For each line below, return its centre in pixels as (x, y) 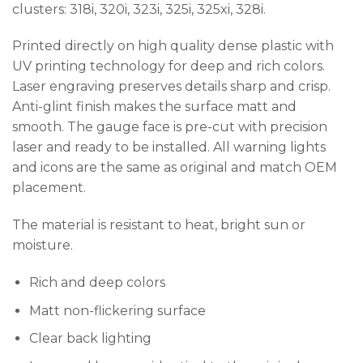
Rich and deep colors (97, 282)
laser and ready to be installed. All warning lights (169, 147)
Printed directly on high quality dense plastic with (173, 46)
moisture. (43, 246)
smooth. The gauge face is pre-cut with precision (170, 127)
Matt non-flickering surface (117, 310)
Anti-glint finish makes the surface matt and (154, 107)
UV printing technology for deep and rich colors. (169, 66)
